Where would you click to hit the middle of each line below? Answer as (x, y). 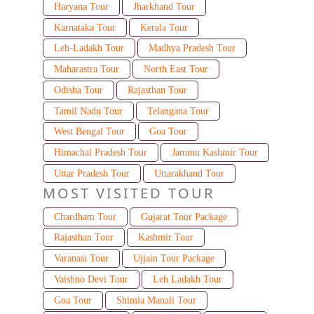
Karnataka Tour (85, 27)
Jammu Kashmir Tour (214, 153)
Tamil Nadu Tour (88, 111)
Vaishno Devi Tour (91, 279)
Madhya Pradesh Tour (192, 48)
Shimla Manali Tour (156, 300)
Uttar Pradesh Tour (92, 173)
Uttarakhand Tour (189, 173)
